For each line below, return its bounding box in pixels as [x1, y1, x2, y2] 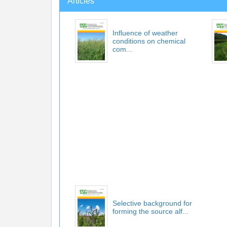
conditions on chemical [112, 37, 185, 45]
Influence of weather [112, 29, 178, 37]
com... [112, 45, 132, 53]
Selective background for [112, 199, 192, 207]
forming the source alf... [112, 207, 188, 215]
